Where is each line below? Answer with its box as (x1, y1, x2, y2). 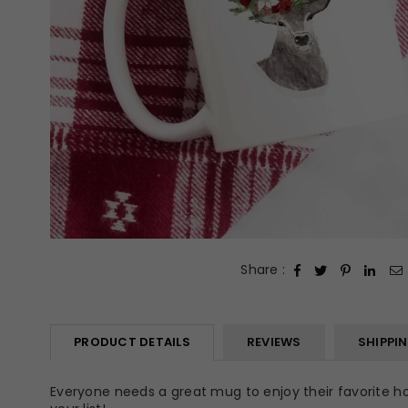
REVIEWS (246, 333, 301, 351)
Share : (240, 260, 286, 279)
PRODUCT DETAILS (74, 333, 190, 351)
